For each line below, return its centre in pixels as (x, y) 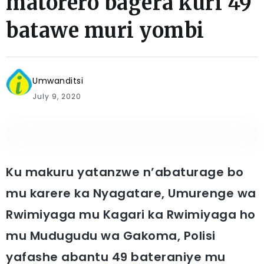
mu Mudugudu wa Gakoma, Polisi (111, 236)
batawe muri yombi (105, 31)
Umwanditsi (58, 81)
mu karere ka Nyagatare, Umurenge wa (131, 193)
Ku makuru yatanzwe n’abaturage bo (125, 172)
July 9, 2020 (57, 96)
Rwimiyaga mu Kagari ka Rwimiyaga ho (131, 214)
